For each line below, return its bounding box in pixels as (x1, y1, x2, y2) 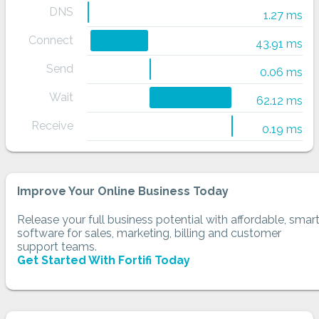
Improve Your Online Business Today (17, 184, 229, 198)
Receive (31, 119, 73, 132)
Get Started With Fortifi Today (17, 253, 190, 268)
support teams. (17, 240, 97, 254)
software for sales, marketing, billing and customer (17, 226, 281, 241)
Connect (28, 33, 73, 47)
